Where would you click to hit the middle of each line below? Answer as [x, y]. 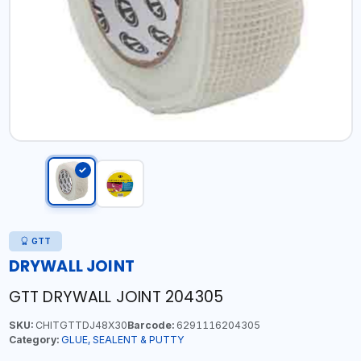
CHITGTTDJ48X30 [80, 325]
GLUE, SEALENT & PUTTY [122, 340]
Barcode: [150, 325]
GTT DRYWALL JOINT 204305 [116, 297]
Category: [33, 340]
